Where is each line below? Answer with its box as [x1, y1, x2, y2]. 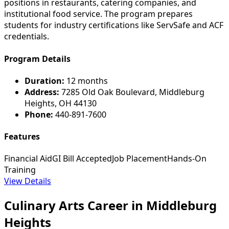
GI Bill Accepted [52, 153, 112, 165]
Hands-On [167, 153, 207, 165]
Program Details [4, 53, 71, 64]
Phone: [25, 108, 53, 120]
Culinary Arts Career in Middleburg [4, 197, 217, 214]
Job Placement [112, 153, 167, 165]
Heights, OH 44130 [25, 97, 97, 109]
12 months [64, 75, 108, 86]
